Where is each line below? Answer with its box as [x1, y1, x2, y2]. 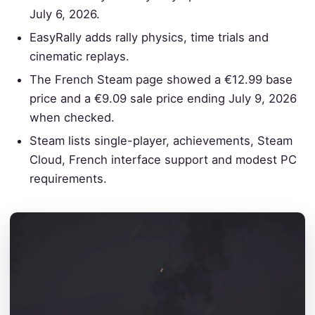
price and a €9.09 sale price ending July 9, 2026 [30, 91, 297, 106]
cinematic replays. [30, 49, 130, 64]
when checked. [30, 110, 115, 125]
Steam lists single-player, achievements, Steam [30, 134, 293, 148]
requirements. [30, 172, 108, 186]
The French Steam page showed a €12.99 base [30, 72, 293, 87]
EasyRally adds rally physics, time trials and [30, 30, 269, 45]
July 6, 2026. [30, 7, 101, 22]
